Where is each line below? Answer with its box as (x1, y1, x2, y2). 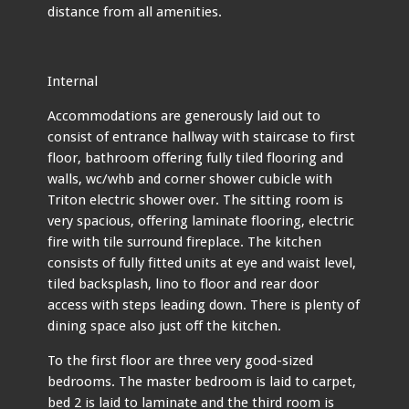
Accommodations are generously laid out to (47, 107, 321, 124)
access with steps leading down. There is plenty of (47, 296, 361, 313)
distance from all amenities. (47, 3, 223, 20)
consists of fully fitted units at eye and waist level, (47, 254, 357, 271)
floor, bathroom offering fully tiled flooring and (47, 149, 344, 166)
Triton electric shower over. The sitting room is (47, 191, 344, 208)
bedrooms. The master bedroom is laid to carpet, (47, 372, 357, 390)
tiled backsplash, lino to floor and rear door (47, 275, 320, 292)
